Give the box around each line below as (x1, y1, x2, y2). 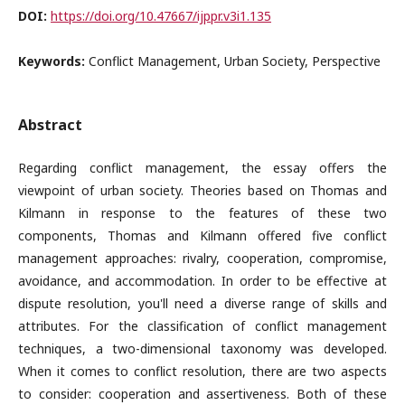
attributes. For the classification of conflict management (18, 317, 387, 334)
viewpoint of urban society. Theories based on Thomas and (18, 182, 387, 199)
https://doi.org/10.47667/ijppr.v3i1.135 (51, 7, 271, 24)
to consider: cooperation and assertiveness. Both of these (18, 385, 387, 402)
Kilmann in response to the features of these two (18, 204, 387, 221)
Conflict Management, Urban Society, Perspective (89, 52, 381, 70)
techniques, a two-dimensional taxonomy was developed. (18, 340, 387, 357)
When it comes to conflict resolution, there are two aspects (18, 363, 387, 380)
